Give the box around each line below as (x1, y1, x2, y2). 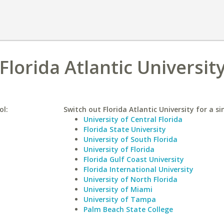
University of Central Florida (83, 114, 182, 124)
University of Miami (83, 184, 152, 194)
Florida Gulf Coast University (83, 154, 184, 164)
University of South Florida (83, 134, 177, 144)
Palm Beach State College (83, 204, 173, 214)
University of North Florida (83, 174, 177, 184)
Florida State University (83, 124, 166, 134)
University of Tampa (83, 194, 156, 204)
